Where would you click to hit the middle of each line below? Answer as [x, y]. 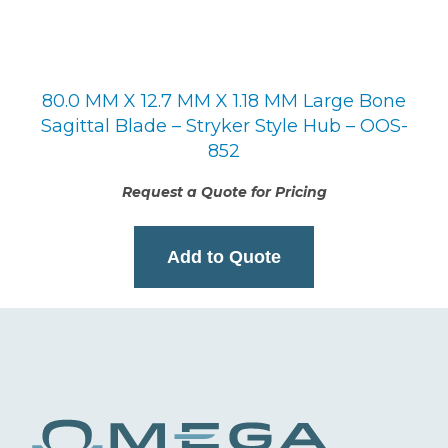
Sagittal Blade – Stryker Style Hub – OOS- [224, 126]
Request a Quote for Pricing [224, 192]
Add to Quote [224, 257]
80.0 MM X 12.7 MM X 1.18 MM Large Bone [224, 101]
